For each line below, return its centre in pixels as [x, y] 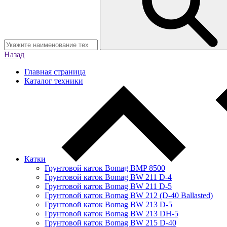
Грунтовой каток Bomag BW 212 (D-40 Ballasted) [129, 195]
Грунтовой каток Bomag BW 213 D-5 [108, 204]
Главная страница [55, 71]
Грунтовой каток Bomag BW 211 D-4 [108, 177]
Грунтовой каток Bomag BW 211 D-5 [108, 186]
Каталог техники [54, 81]
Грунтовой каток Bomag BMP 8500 [105, 168]
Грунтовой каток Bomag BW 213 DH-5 [111, 213]
